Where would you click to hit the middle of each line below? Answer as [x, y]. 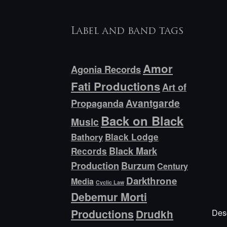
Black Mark [133, 151]
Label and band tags [128, 31]
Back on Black [142, 121]
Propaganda [98, 104]
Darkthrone [152, 181]
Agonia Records [106, 69]
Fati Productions [116, 86]
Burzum [138, 166]
